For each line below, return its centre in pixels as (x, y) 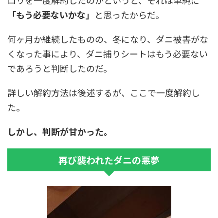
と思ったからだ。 (129, 15)
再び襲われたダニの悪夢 (109, 160)
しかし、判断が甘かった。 (60, 131)
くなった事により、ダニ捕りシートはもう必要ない (108, 54)
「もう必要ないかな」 (51, 15)
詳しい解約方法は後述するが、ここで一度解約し (104, 92)
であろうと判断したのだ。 (60, 68)
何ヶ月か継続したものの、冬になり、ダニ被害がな (108, 39)
